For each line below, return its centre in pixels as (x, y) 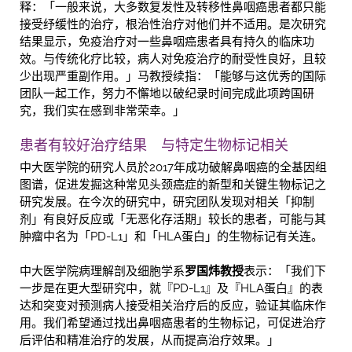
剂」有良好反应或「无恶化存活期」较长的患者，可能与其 (173, 219)
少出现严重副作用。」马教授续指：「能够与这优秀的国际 (173, 76)
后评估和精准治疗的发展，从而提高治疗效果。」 (149, 340)
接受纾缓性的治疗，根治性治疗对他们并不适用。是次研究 (173, 24)
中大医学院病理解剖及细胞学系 (102, 271)
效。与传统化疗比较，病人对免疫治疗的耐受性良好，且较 (173, 59)
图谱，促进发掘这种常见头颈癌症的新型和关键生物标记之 (173, 184)
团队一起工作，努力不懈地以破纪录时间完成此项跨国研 (167, 93)
